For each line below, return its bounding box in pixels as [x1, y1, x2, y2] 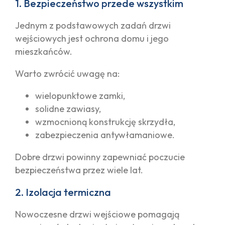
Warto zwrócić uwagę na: [15, 67, 120, 79]
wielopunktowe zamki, [35, 89, 125, 101]
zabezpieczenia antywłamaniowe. [35, 129, 175, 141]
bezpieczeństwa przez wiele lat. [15, 164, 143, 176]
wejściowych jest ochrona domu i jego [15, 32, 169, 44]
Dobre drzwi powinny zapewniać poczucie [15, 151, 185, 163]
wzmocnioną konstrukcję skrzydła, [35, 116, 175, 128]
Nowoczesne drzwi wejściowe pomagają [15, 208, 179, 220]
